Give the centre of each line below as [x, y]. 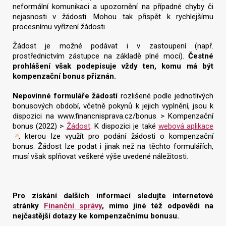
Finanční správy [73, 206]
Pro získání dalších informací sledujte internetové [113, 195]
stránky [28, 206]
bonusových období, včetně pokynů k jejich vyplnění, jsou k [113, 106]
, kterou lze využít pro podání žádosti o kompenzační [116, 136]
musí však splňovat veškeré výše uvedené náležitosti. [100, 157]
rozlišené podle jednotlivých [166, 96]
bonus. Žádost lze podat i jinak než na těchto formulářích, [113, 147]
